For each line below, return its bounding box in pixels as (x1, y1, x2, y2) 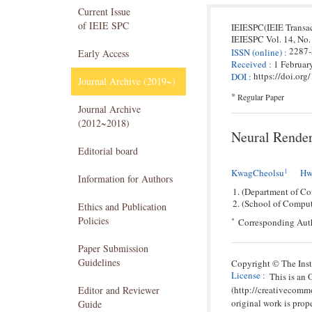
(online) (250, 45, 282, 58)
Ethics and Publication (78, 200, 166, 213)
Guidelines (78, 256, 120, 269)
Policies (78, 214, 109, 227)
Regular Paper (237, 91, 284, 103)
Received (231, 57, 267, 70)
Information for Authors (78, 172, 173, 185)
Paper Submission (78, 242, 148, 255)
